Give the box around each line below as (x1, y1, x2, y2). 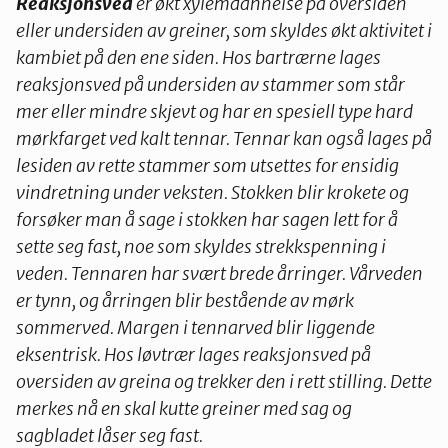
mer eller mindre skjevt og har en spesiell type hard (16, 99, 413, 123)
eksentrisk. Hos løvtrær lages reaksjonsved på (16, 342, 371, 366)
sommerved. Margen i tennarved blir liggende (16, 315, 375, 339)
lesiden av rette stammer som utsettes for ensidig (16, 153, 399, 177)
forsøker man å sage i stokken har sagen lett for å (16, 207, 398, 231)
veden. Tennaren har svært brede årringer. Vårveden (16, 261, 423, 285)
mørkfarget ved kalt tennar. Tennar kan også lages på (16, 126, 432, 150)
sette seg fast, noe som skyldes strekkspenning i (16, 234, 386, 258)
